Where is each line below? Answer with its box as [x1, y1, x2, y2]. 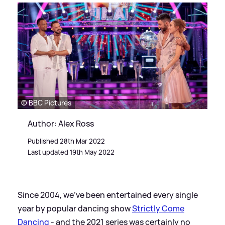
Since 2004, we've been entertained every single [18, 189, 198, 201]
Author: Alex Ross [28, 118, 94, 130]
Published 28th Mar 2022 [28, 137, 105, 146]
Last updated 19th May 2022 [28, 148, 115, 157]
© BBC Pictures [21, 98, 71, 108]
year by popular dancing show [18, 203, 132, 214]
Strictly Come [132, 203, 184, 214]
